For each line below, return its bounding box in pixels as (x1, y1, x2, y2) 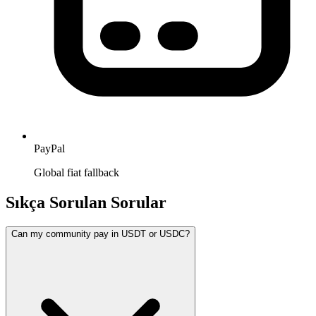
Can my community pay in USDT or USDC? (11, 229, 190, 240)
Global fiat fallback (34, 166, 119, 179)
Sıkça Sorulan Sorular (6, 193, 166, 212)
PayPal (34, 142, 65, 155)
